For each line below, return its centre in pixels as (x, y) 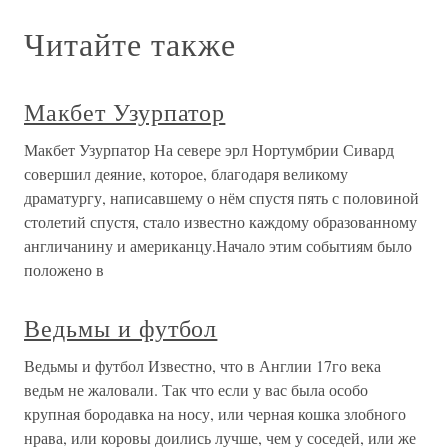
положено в (64, 270)
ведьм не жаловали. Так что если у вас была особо (196, 390)
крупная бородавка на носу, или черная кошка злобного (215, 414)
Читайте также (130, 44)
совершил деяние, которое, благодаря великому (186, 174)
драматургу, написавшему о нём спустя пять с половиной (221, 198)
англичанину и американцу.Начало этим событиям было (218, 246)
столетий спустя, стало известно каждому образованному (220, 222)
